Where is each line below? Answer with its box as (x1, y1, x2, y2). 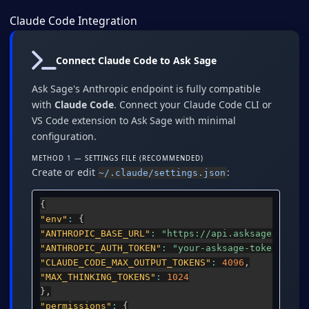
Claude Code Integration (10, 13, 137, 29)
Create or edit (32, 165, 98, 179)
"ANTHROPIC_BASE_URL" (39, 228, 150, 239)
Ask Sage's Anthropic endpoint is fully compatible (32, 82, 261, 96)
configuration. (32, 130, 97, 143)
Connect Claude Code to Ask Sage (56, 54, 217, 68)
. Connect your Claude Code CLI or (114, 98, 272, 112)
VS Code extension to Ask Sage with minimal (32, 114, 236, 128)
